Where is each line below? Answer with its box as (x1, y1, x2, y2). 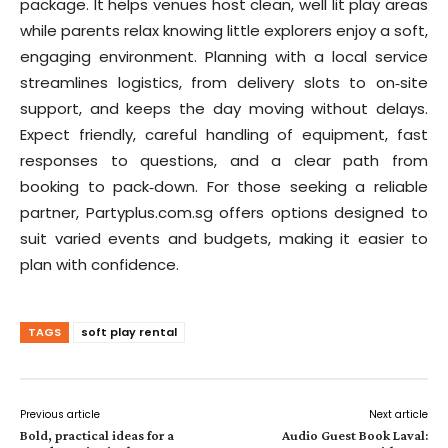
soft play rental (81, 323, 177, 340)
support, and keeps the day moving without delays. (20, 97, 428, 119)
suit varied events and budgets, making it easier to (20, 227, 428, 249)
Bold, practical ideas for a (20, 426, 174, 443)
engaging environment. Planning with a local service (20, 45, 428, 67)
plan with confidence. (20, 253, 179, 275)
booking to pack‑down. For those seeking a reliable (20, 175, 428, 197)
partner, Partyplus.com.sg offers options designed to (20, 201, 428, 223)
